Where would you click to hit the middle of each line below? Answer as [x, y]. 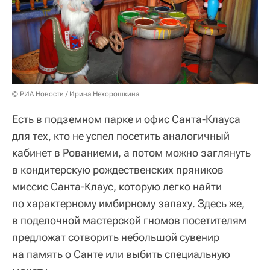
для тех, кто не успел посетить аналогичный [121, 136]
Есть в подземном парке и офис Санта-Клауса [126, 119]
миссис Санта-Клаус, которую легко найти [117, 187]
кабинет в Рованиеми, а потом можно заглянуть [131, 153]
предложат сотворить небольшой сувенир [116, 237]
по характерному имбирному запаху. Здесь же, [128, 204]
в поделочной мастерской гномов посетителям [129, 221]
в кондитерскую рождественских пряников [118, 170]
